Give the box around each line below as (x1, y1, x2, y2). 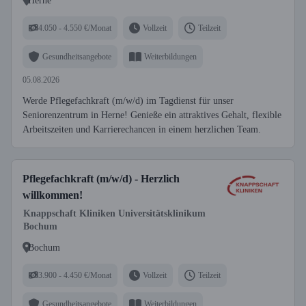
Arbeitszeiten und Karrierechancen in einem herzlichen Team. (23, 124, 261, 135)
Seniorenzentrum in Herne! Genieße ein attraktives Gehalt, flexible (23, 110, 281, 120)
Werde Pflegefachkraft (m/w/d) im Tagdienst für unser (23, 96, 234, 106)
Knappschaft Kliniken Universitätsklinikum (23, 208, 206, 219)
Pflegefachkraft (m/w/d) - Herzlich (23, 173, 180, 184)
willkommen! (23, 189, 83, 201)
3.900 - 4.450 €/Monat (38, 270, 111, 280)
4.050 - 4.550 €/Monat (38, 23, 111, 33)
